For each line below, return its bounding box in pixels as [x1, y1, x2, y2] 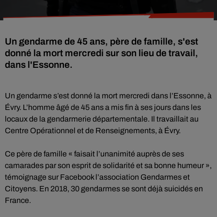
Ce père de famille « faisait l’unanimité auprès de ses [5, 150, 184, 158]
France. [5, 196, 31, 204]
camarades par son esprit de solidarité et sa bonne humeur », [5, 161, 212, 170]
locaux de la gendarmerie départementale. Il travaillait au [5, 115, 199, 123]
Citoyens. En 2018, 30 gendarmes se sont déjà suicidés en [5, 185, 203, 193]
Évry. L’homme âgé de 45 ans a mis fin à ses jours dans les [5, 103, 201, 111]
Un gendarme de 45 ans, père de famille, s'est [5, 36, 198, 46]
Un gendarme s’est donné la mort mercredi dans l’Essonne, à [5, 92, 212, 100]
